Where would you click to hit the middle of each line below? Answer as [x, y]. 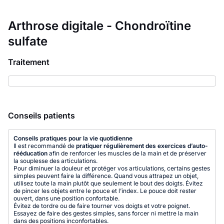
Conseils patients [41, 115]
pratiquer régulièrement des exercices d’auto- [141, 146]
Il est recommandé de [44, 146]
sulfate [28, 41]
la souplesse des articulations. [55, 161]
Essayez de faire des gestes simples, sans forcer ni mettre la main [106, 213]
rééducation [30, 153]
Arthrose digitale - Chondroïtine [99, 26]
